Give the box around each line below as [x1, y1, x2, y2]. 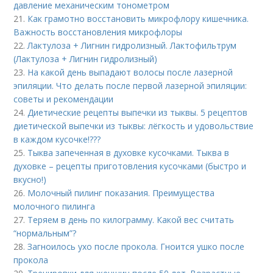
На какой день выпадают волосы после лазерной [27, 66, 233, 78]
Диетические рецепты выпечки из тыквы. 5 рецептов [27, 107, 248, 118]
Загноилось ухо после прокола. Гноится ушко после [27, 241, 245, 252]
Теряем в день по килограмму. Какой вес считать [27, 214, 235, 225]
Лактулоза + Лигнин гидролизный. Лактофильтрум [27, 40, 237, 51]
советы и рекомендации [13, 93, 114, 105]
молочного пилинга [13, 200, 96, 212]
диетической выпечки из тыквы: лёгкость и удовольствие [13, 120, 254, 132]
